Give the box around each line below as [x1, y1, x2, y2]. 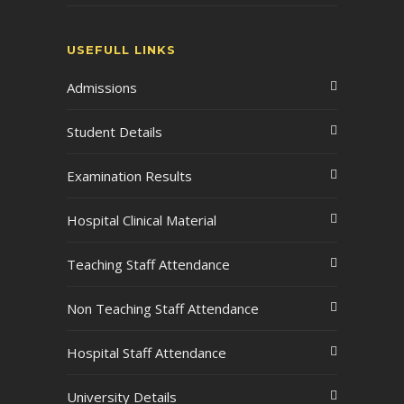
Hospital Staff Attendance [67, 344, 226, 362]
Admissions [67, 78, 137, 96]
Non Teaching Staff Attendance [67, 299, 259, 317]
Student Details [67, 123, 162, 141]
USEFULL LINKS [67, 42, 176, 57]
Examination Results [67, 167, 192, 185]
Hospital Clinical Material [67, 211, 216, 229]
